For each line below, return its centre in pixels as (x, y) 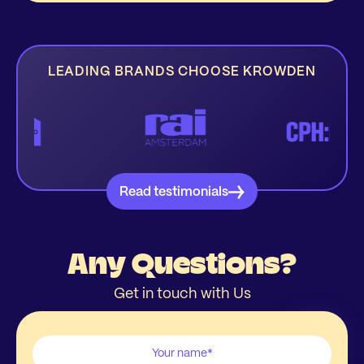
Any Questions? (182, 264)
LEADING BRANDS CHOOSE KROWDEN (182, 72)
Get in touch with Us (182, 294)
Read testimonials (174, 192)
